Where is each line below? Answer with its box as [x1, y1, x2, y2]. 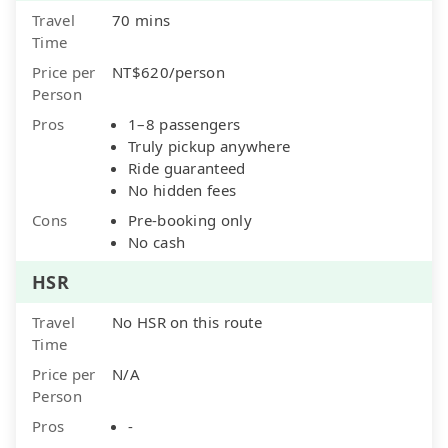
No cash [128, 231, 186, 252]
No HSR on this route [112, 311, 262, 332]
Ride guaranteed [128, 157, 246, 178]
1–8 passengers [128, 113, 241, 134]
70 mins [112, 9, 171, 30]
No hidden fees [128, 179, 237, 200]
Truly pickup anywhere [128, 135, 291, 156]
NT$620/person [112, 61, 225, 82]
